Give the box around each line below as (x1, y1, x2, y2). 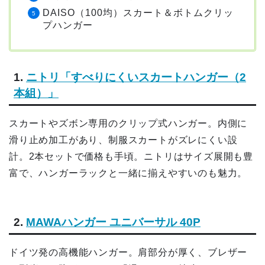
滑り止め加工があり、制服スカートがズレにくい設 (9, 135, 238, 146)
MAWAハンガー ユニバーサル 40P (26, 215, 201, 228)
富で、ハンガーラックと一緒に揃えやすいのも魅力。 (9, 168, 248, 179)
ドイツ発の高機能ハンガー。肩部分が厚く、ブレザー (9, 247, 248, 257)
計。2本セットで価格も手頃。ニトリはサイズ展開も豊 (9, 151, 253, 162)
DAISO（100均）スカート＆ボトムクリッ (43, 8, 234, 18)
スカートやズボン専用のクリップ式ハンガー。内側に (9, 118, 248, 129)
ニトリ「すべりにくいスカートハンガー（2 (26, 71, 246, 84)
